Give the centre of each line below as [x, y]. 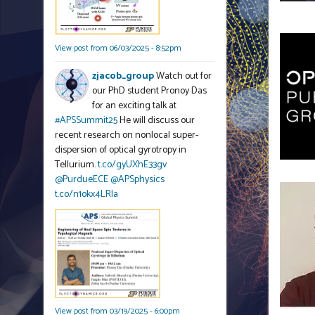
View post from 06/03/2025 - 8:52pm [118, 48]
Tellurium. [76, 165]
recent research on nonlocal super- [127, 135]
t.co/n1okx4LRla [86, 194]
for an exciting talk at [134, 105]
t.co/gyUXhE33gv [132, 165]
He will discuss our [156, 120]
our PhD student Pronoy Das [149, 91]
